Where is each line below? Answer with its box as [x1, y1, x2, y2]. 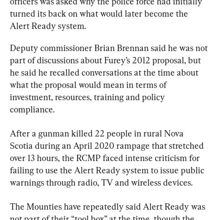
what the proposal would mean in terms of [10, 79, 168, 90]
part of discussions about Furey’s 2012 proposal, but [10, 55, 203, 65]
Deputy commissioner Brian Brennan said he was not [10, 42, 210, 53]
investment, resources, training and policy [10, 91, 167, 102]
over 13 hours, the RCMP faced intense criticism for [10, 152, 202, 163]
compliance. [10, 104, 55, 114]
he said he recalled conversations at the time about [10, 67, 200, 78]
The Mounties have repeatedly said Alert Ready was [10, 201, 207, 212]
